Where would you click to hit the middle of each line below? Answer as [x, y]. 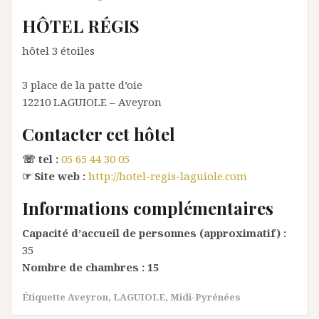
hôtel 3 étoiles [58, 51]
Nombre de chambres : [83, 267]
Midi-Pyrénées [205, 297]
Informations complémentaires [148, 208]
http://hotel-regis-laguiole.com [168, 176]
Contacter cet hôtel [99, 134]
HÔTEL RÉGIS [81, 26]
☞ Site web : [54, 176]
